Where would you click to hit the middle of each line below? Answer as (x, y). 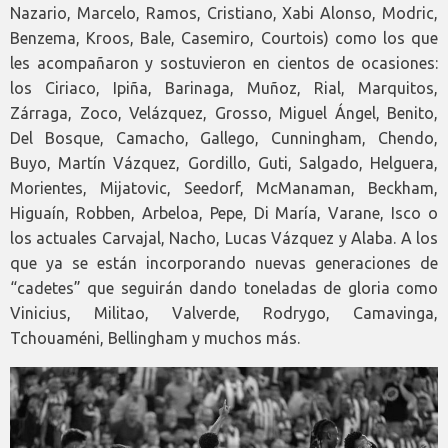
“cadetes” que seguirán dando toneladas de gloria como (224, 287)
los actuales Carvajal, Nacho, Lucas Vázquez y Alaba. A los (224, 237)
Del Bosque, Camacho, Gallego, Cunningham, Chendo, (224, 137)
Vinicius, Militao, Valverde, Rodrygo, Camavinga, (224, 312)
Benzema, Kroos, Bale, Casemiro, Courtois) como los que (224, 37)
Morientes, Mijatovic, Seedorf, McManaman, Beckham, (224, 187)
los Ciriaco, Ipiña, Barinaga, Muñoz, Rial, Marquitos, (224, 87)
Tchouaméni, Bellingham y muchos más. (155, 337)
